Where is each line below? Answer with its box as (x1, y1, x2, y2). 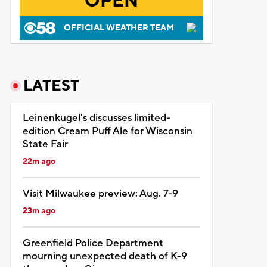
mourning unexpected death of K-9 (22, 249, 187, 263)
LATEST (23, 76, 79, 95)
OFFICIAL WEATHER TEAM (63, 22, 174, 33)
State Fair (22, 137, 68, 151)
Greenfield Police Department (22, 236, 163, 250)
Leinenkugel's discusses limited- (22, 111, 170, 125)
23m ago (22, 205, 55, 216)
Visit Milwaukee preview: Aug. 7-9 (22, 187, 178, 200)
